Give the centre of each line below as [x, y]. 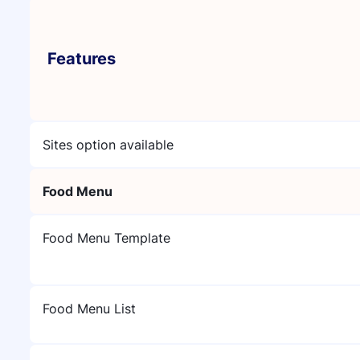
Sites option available [108, 145]
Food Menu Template [106, 238]
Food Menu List [89, 309]
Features [82, 59]
